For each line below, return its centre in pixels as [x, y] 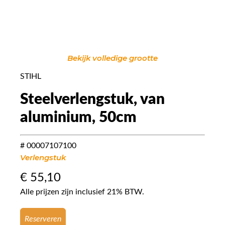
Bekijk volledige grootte [113, 58]
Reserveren [43, 219]
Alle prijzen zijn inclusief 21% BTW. [82, 192]
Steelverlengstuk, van [92, 99]
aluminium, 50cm [78, 117]
